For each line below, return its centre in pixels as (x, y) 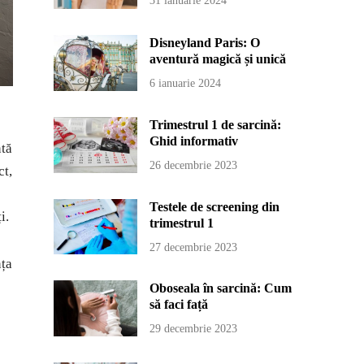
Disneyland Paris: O (205, 43)
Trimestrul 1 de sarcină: (216, 124)
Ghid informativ (194, 141)
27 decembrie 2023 (194, 247)
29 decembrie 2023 (194, 329)
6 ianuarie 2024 (186, 84)
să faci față (179, 305)
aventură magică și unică (218, 59)
